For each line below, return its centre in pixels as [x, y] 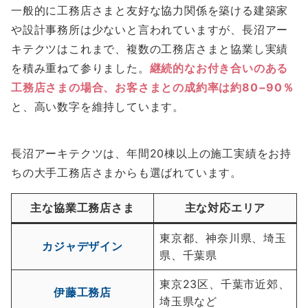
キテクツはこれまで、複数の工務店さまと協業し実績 [150, 48]
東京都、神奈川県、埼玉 [223, 238]
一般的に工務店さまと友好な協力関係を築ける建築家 [150, 10]
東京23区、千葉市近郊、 [225, 284]
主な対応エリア [225, 207]
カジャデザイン [82, 246]
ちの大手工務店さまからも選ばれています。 [126, 172]
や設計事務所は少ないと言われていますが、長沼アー [150, 29]
